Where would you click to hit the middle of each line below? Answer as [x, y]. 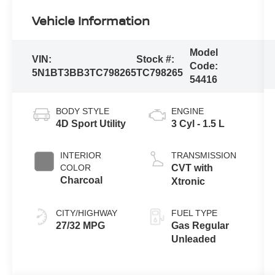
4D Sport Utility [91, 123]
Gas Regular [200, 225]
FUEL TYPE [194, 213]
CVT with [192, 168]
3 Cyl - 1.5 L [198, 123]
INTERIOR [81, 155]
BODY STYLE [83, 111]
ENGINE [187, 111]
